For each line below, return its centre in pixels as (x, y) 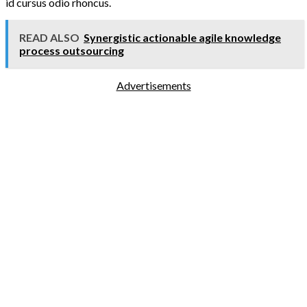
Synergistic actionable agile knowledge (182, 38)
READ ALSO (49, 38)
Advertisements (153, 86)
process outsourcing (72, 51)
